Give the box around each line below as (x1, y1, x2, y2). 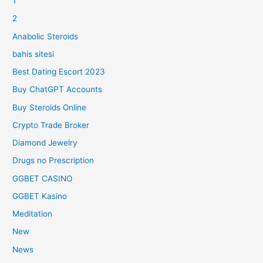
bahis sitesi (12, 49, 55, 59)
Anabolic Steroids (12, 31, 79, 41)
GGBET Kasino (12, 191, 68, 201)
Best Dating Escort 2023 (12, 67, 106, 77)
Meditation (12, 209, 53, 219)
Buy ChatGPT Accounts (12, 85, 103, 95)
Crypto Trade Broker (12, 120, 90, 130)
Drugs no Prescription (12, 156, 95, 166)
